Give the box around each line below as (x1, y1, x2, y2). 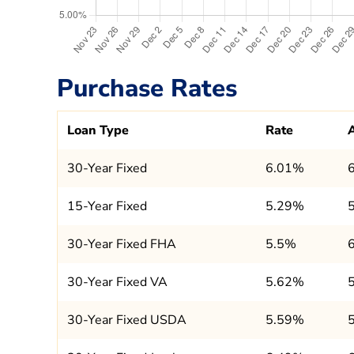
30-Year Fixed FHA (67, 235, 176, 254)
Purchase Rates (57, 70, 237, 105)
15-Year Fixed (67, 198, 147, 216)
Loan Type (67, 122, 129, 140)
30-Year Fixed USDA (67, 311, 186, 330)
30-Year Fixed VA (67, 273, 168, 292)
